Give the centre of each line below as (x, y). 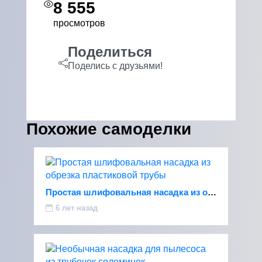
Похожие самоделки (109, 129)
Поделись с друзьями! (115, 66)
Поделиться (110, 52)
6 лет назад (77, 208)
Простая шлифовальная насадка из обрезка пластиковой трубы (212, 192)
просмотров (79, 23)
